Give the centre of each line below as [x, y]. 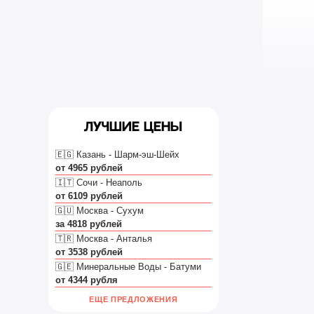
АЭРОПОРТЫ [180, 82]
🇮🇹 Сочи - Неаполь [99, 182]
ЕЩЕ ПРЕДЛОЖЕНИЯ [134, 300]
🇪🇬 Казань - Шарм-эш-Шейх [118, 154]
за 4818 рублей [89, 224]
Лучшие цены [134, 127]
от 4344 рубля [87, 280]
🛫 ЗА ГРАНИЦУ [65, 82]
